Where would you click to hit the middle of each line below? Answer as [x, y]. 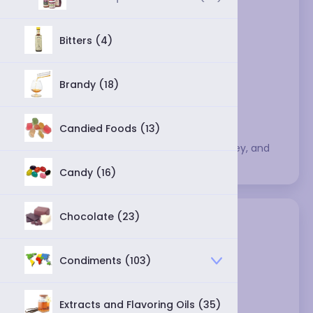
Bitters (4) [86, 40]
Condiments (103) [105, 260]
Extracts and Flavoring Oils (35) [140, 304]
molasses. [52, 163]
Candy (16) [88, 172]
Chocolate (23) [100, 216]
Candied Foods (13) [110, 128]
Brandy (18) [89, 84]
